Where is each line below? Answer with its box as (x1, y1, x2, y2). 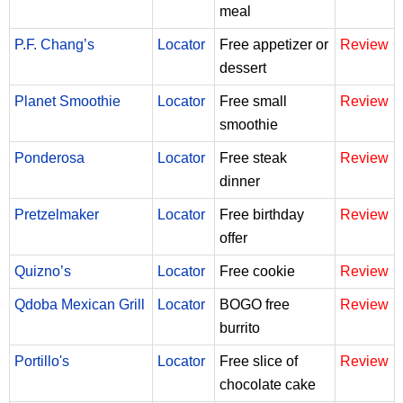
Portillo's (14, 353, 69, 369)
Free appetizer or (219, 36, 328, 52)
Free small (219, 93, 287, 109)
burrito (219, 319, 260, 336)
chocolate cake (219, 376, 316, 392)
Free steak (219, 149, 287, 166)
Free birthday (219, 206, 304, 222)
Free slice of (219, 353, 298, 369)
